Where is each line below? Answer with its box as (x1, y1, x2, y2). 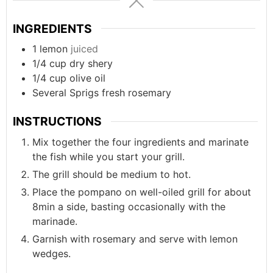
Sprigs (69, 87, 99, 99)
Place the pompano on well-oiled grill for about (32, 186, 251, 199)
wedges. (32, 247, 71, 260)
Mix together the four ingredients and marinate (32, 136, 249, 149)
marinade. (32, 215, 77, 228)
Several (32, 87, 66, 99)
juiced (71, 43, 98, 55)
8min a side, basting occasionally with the (32, 200, 225, 213)
